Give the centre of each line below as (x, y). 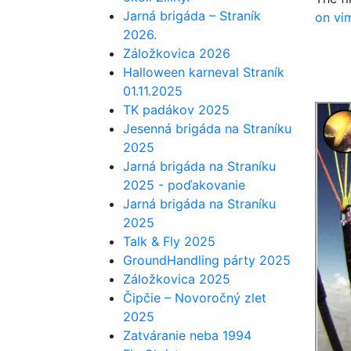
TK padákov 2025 (176, 110)
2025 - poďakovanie (184, 185)
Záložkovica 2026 (177, 53)
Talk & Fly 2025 (169, 241)
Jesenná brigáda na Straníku (207, 128)
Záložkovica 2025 (177, 279)
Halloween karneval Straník (204, 72)
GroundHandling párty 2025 (207, 260)
